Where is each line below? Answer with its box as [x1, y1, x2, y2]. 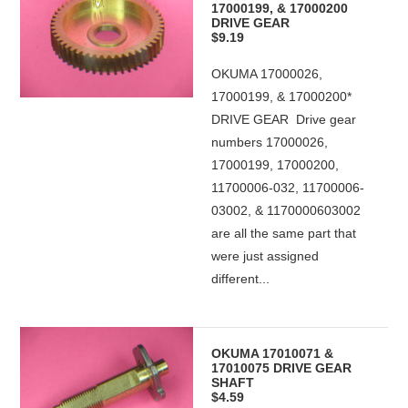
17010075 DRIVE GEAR [211, 361, 352, 375]
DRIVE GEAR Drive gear [211, 112, 357, 127]
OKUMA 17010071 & [211, 346, 334, 361]
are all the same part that [211, 226, 357, 240]
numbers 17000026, [211, 135, 329, 149]
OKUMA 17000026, [211, 66, 323, 81]
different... [211, 271, 270, 286]
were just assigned [211, 249, 320, 263]
